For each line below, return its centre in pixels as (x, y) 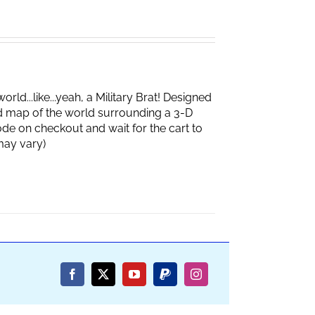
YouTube (154, 279)
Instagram (217, 279)
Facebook (93, 279)
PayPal (180, 279)
